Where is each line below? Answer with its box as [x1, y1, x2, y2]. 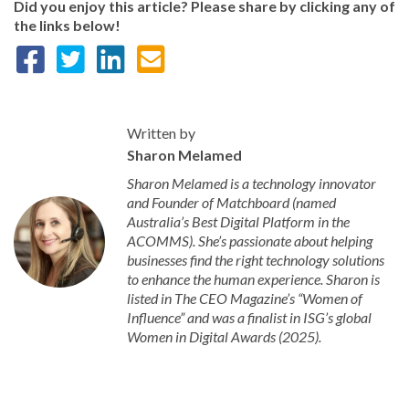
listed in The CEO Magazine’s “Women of [127, 289, 362, 307]
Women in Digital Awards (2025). [127, 328, 321, 345]
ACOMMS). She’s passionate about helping [127, 232, 372, 249]
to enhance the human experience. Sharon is [127, 270, 380, 288]
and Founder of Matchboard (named [127, 194, 336, 211]
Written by [127, 124, 195, 142]
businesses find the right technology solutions [127, 251, 384, 268]
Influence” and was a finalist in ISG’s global [127, 309, 372, 326]
